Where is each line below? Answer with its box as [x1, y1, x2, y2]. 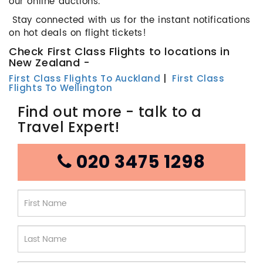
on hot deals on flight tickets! [9, 26, 147, 41]
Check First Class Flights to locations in [9, 44, 230, 59]
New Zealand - [9, 55, 90, 70]
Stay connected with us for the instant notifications [9, 13, 251, 28]
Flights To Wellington [9, 82, 113, 94]
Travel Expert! [18, 117, 120, 137]
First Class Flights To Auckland [9, 72, 161, 85]
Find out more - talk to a [18, 102, 203, 122]
